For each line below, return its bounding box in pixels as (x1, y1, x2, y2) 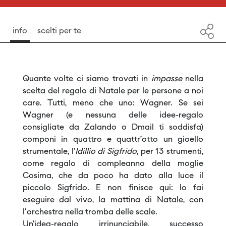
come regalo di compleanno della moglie (23, 159, 203, 168)
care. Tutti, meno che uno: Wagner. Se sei (23, 99, 203, 107)
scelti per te (37, 27, 81, 35)
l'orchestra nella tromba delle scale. (23, 208, 159, 216)
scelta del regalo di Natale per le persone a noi (23, 87, 203, 95)
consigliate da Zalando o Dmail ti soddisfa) (23, 123, 203, 132)
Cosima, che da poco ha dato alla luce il (23, 172, 203, 180)
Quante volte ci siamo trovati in (23, 75, 151, 83)
